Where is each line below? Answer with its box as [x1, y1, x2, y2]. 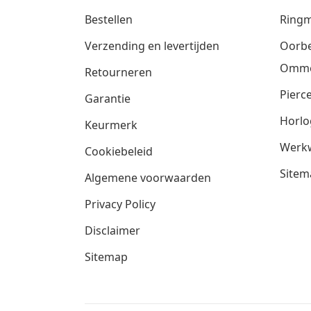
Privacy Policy [85, 196, 155, 212]
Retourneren [85, 64, 152, 80]
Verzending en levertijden [85, 37, 219, 53]
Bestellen [85, 11, 133, 27]
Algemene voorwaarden [85, 169, 211, 185]
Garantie [85, 90, 131, 106]
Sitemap [85, 249, 128, 264]
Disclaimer [85, 222, 140, 238]
